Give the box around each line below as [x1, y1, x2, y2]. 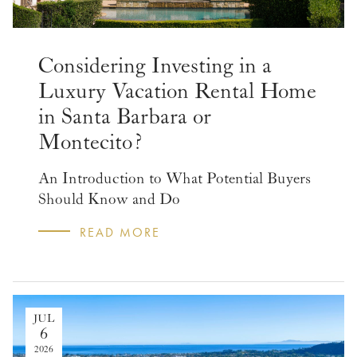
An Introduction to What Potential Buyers [38, 169, 311, 187]
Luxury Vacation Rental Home [38, 78, 316, 104]
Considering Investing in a [38, 53, 272, 79]
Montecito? [38, 129, 142, 155]
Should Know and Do [38, 190, 180, 208]
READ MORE [80, 224, 160, 240]
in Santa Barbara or [38, 104, 211, 130]
